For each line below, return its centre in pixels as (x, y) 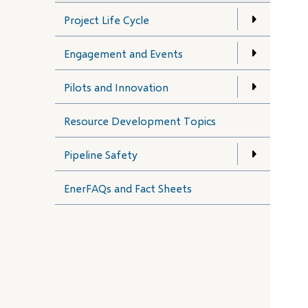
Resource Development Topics (140, 120)
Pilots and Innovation (116, 87)
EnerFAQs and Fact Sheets (128, 188)
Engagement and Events (123, 53)
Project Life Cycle (107, 19)
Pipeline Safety (101, 154)
